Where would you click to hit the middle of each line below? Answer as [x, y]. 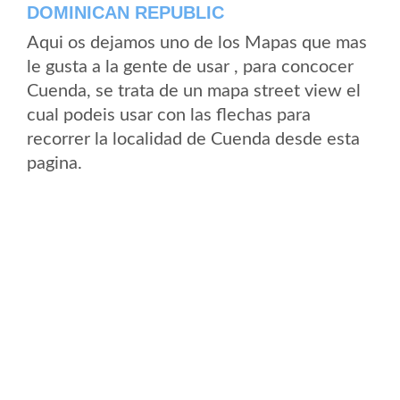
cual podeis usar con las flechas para [169, 115]
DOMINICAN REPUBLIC [125, 12]
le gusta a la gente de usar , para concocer [190, 67]
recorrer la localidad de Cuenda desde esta [193, 139]
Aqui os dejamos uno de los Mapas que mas [197, 43]
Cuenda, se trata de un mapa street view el [194, 91]
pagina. [54, 163]
